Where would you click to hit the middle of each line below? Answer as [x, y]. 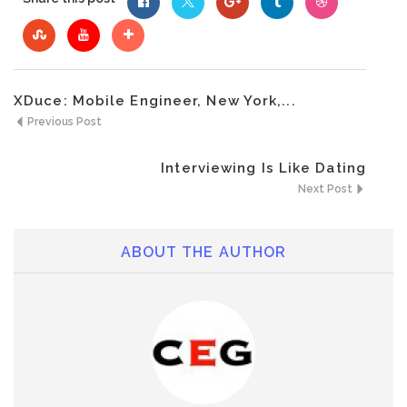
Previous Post [63, 122]
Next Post [327, 189]
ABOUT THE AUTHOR [203, 253]
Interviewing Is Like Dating [263, 169]
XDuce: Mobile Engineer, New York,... [155, 101]
